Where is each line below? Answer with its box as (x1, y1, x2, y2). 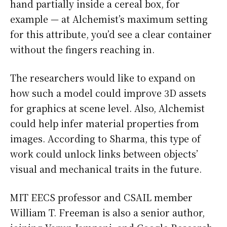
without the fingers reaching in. (10, 43, 155, 56)
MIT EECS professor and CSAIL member (10, 191, 193, 204)
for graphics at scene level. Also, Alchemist (10, 101, 205, 115)
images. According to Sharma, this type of (10, 132, 201, 145)
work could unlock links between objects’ (10, 147, 198, 161)
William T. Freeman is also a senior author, (10, 206, 205, 219)
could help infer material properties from (10, 117, 199, 130)
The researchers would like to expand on (10, 71, 196, 85)
